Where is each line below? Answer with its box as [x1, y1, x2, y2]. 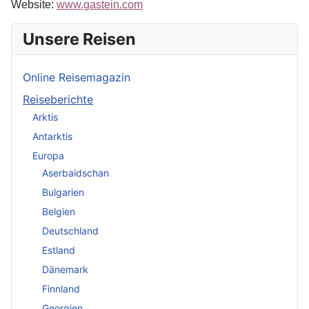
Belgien [42, 205, 75, 217]
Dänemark [42, 263, 88, 275]
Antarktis [32, 130, 72, 143]
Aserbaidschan [42, 166, 109, 179]
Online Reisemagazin [23, 70, 130, 84]
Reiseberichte [23, 92, 93, 106]
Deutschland [42, 224, 99, 237]
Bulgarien [42, 186, 84, 198]
